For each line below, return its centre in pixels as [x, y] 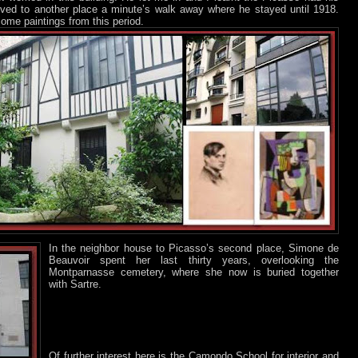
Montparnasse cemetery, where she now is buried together [194, 272]
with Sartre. [75, 284]
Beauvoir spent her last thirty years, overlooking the [194, 260]
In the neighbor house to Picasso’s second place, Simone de [194, 248]
